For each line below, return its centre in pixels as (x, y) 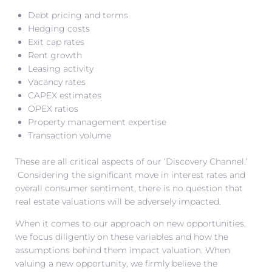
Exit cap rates (56, 42)
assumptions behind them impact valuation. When (123, 250)
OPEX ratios (53, 108)
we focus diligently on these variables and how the (122, 236)
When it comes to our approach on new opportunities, (131, 223)
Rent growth (55, 55)
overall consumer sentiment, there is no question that (129, 188)
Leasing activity (61, 68)
